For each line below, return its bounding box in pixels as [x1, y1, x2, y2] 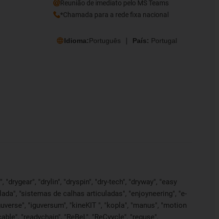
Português [88, 37, 121, 45]
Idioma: [64, 37, 89, 45]
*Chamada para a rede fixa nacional [60, 10, 169, 19]
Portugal [151, 37, 177, 45]
